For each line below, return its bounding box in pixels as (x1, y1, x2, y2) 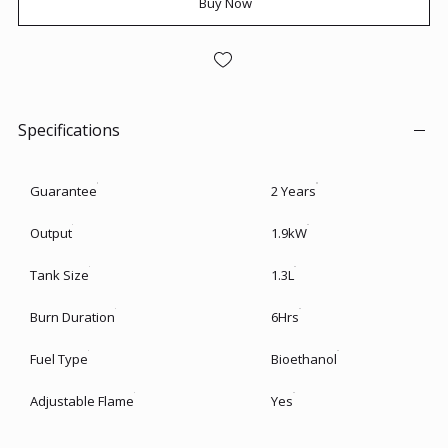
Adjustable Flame (29, 391, 134, 410)
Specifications (17, 118, 120, 141)
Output (29, 223, 72, 242)
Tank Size (29, 265, 89, 284)
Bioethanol (270, 349, 337, 368)
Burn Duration (29, 307, 115, 326)
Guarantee (29, 181, 97, 200)
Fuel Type (29, 349, 88, 368)
